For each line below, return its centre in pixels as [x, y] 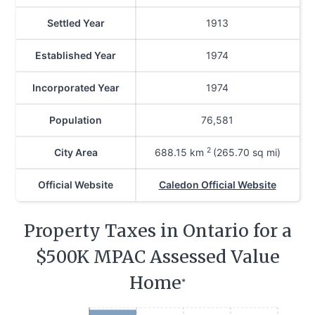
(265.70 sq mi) [246, 153]
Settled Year [76, 23]
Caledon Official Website [217, 185]
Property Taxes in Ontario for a [157, 231]
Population [76, 120]
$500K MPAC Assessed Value [157, 257]
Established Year [76, 56]
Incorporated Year [76, 88]
